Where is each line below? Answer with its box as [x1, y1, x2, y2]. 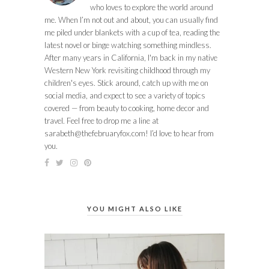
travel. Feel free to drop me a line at [44, 115, 159, 125]
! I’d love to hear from [145, 128, 214, 138]
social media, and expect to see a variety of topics [44, 90, 205, 100]
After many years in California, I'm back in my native [44, 52, 217, 62]
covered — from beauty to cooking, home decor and [44, 103, 209, 113]
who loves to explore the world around [90, 2, 213, 12]
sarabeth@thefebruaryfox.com [44, 128, 145, 138]
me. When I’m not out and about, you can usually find [44, 14, 218, 25]
